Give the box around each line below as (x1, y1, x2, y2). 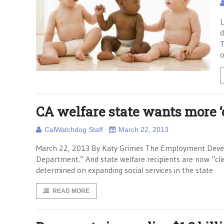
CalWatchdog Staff (44, 125, 103, 133)
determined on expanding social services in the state (36, 165, 213, 175)
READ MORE (52, 187, 89, 194)
